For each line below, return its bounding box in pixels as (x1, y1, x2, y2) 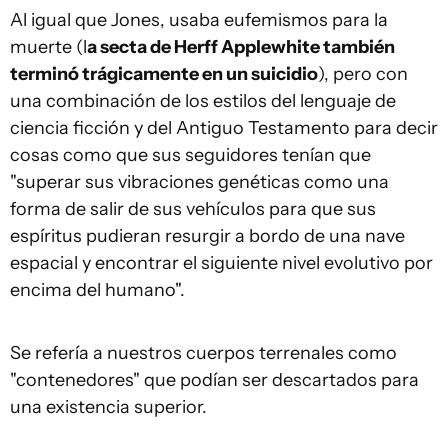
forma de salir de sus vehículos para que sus (10, 197, 376, 220)
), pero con (318, 62, 408, 85)
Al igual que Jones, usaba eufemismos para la (10, 8, 388, 31)
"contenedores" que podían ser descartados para (10, 368, 419, 391)
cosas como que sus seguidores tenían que (10, 143, 371, 166)
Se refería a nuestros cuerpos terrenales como (10, 341, 397, 364)
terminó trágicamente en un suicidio (10, 62, 318, 85)
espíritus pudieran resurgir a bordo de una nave (10, 224, 405, 247)
